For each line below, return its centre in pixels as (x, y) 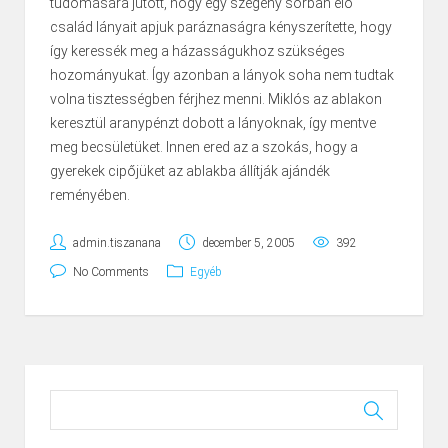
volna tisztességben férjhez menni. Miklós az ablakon (216, 99)
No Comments (111, 272)
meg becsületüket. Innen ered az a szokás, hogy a (204, 147)
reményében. (90, 195)
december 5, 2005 (248, 243)
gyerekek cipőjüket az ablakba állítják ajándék (190, 171)
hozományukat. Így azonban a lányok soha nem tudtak (222, 75)
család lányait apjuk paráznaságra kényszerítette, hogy (221, 27)
